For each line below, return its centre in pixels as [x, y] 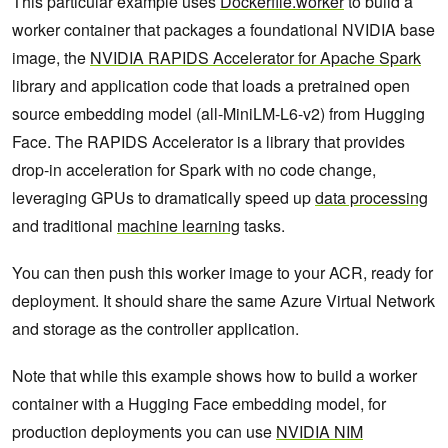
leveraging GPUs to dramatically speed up [163, 198]
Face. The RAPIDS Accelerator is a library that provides [208, 142]
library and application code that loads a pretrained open [211, 86]
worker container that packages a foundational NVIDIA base [223, 30]
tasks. [262, 226]
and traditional [64, 226]
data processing [371, 198]
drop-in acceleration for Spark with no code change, [194, 170]
